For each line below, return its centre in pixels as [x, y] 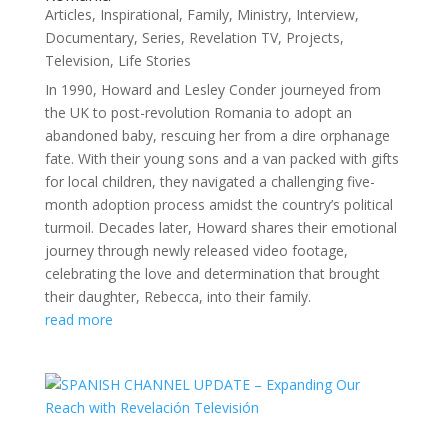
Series [161, 37]
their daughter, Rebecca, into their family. [177, 296]
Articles [68, 14]
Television [77, 60]
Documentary [89, 37]
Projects [312, 37]
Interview [325, 14]
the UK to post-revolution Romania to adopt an [198, 112]
